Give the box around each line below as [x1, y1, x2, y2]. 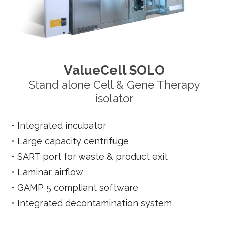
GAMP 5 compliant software [17, 182, 138, 193]
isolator [95, 91, 134, 105]
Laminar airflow [17, 166, 83, 177]
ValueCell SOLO [64, 62, 165, 78]
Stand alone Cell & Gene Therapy [28, 78, 200, 91]
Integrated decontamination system [17, 197, 172, 208]
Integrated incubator [17, 120, 106, 131]
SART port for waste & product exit [17, 151, 168, 162]
